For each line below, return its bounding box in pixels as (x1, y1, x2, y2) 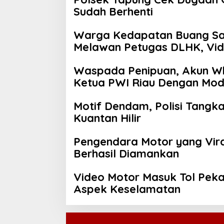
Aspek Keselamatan (73, 182, 180, 196)
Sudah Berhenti (73, 4, 153, 19)
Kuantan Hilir (73, 111, 141, 125)
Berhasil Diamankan (73, 146, 179, 161)
